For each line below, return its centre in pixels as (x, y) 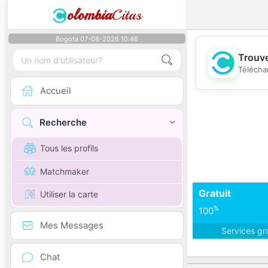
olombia (89, 15)
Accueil (56, 91)
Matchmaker (65, 171)
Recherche (63, 123)
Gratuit (215, 193)
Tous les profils (69, 148)
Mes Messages (72, 225)
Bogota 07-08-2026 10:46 (97, 39)
